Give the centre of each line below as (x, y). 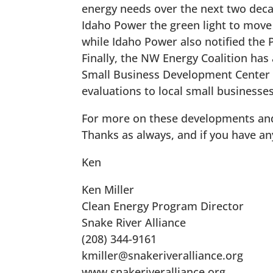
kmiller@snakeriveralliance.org (163, 255)
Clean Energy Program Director (163, 206)
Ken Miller (108, 190)
